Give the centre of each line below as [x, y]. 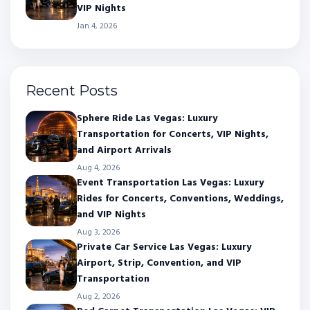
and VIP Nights [111, 215]
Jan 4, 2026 [97, 26]
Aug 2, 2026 [98, 297]
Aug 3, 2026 [98, 232]
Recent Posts [72, 90]
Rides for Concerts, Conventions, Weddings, [180, 199]
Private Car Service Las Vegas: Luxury [164, 247]
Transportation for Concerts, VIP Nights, [173, 134]
